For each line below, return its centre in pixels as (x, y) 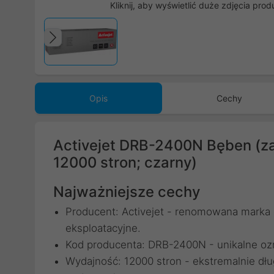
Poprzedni (99, 50)
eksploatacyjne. (103, 228)
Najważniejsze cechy (127, 192)
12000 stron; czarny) (125, 162)
